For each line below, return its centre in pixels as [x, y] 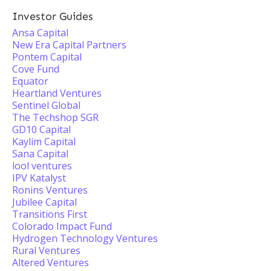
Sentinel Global [46, 105]
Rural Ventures [46, 250]
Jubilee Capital [44, 202]
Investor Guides [53, 16]
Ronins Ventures [50, 190]
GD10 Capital [41, 129]
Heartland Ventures [57, 93]
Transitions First [50, 214]
